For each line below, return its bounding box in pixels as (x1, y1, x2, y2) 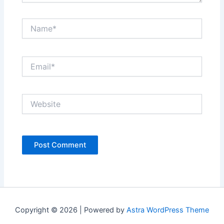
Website (21, 94, 49, 103)
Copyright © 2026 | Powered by (15, 205, 126, 215)
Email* (21, 56, 42, 65)
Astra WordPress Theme (126, 205, 209, 215)
